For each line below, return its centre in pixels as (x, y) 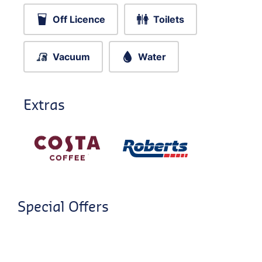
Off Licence (79, 19)
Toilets (169, 19)
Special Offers (63, 206)
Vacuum (71, 57)
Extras (44, 104)
